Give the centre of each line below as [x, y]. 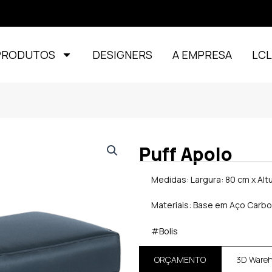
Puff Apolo [186, 154]
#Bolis [165, 231]
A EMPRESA [202, 55]
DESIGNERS [123, 55]
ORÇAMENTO [180, 259]
